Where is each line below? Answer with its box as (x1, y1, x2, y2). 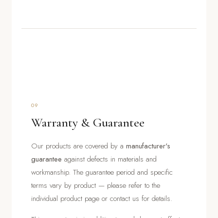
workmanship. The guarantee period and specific (31, 166, 173, 178)
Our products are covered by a (31, 140, 126, 151)
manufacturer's (126, 140, 170, 151)
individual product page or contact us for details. (31, 193, 172, 204)
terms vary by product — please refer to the (31, 180, 160, 191)
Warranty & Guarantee (31, 114, 145, 130)
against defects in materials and (62, 153, 157, 164)
